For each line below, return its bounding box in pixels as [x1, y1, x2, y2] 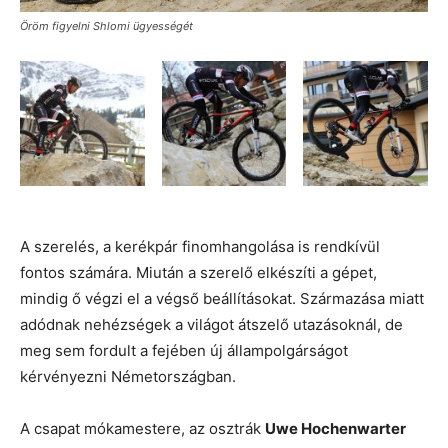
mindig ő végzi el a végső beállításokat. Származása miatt [20, 288, 424, 308]
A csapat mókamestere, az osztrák [20, 418, 265, 438]
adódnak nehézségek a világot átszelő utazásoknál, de [20, 314, 403, 334]
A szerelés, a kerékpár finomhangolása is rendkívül [20, 236, 380, 256]
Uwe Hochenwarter [265, 418, 406, 438]
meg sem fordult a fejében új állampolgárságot [20, 340, 348, 360]
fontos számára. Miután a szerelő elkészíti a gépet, [20, 262, 377, 282]
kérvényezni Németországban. [20, 366, 236, 386]
